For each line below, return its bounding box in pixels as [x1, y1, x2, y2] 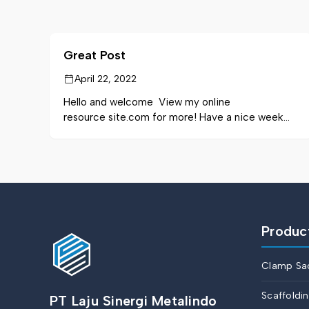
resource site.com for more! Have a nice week [63, 111, 283, 123]
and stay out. [63, 126, 124, 139]
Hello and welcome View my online [63, 96, 230, 108]
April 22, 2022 [74, 73, 137, 85]
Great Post [63, 48, 126, 63]
